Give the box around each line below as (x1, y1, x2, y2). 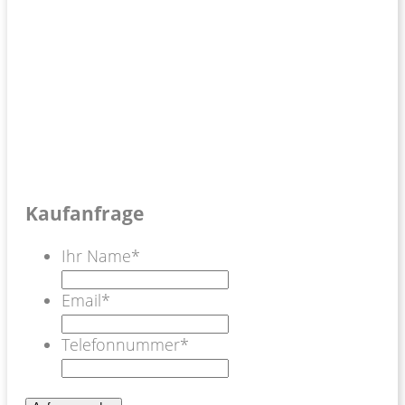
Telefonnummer (61, 333, 180, 355)
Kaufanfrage (25, 199, 144, 226)
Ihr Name (61, 244, 131, 267)
